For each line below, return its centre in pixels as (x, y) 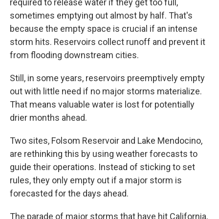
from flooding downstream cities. (74, 55)
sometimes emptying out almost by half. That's (101, 15)
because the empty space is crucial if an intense (104, 28)
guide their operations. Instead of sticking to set (102, 167)
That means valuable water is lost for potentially (102, 104)
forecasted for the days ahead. (69, 193)
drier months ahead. (48, 117)
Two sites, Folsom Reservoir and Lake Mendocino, (106, 140)
